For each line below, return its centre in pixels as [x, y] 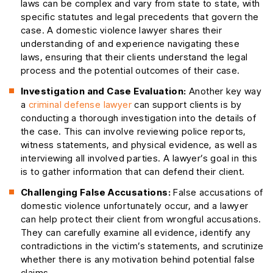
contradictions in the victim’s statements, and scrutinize [142, 246]
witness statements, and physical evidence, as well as [139, 145]
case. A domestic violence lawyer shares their [121, 30]
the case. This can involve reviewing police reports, [133, 132]
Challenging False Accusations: [96, 193]
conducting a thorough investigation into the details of [138, 118]
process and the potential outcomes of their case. [130, 71]
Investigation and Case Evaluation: [104, 91]
